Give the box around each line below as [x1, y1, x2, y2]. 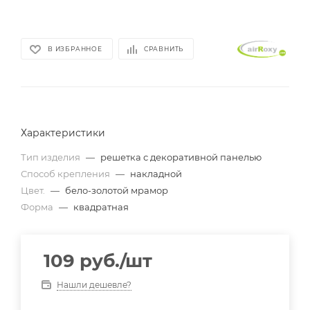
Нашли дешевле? [57, 279, 131, 290]
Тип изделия [21, 151, 82, 163]
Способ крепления [21, 167, 112, 179]
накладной [130, 167, 182, 179]
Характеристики [21, 126, 105, 139]
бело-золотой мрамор [65, 184, 168, 196]
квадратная [73, 201, 129, 212]
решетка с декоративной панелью [100, 151, 262, 163]
